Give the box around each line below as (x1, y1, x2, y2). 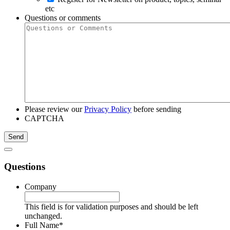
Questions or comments (25, 13, 101, 23)
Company (25, 182, 56, 191)
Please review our (25, 105, 84, 114)
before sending (131, 105, 181, 114)
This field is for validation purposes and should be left (25, 202, 198, 211)
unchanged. (25, 211, 62, 220)
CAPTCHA (25, 114, 64, 123)
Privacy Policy (84, 105, 131, 114)
